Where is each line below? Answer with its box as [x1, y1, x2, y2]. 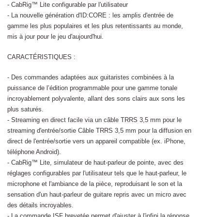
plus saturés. [7, 106, 46, 113]
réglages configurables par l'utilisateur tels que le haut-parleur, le [7, 170, 186, 177]
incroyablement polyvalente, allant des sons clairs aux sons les [7, 95, 185, 103]
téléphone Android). [7, 148, 61, 156]
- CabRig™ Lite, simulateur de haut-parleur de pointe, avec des [7, 159, 184, 167]
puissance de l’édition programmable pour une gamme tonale [7, 84, 177, 92]
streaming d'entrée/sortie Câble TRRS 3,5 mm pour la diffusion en [7, 127, 191, 135]
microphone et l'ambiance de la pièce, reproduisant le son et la [7, 180, 182, 188]
